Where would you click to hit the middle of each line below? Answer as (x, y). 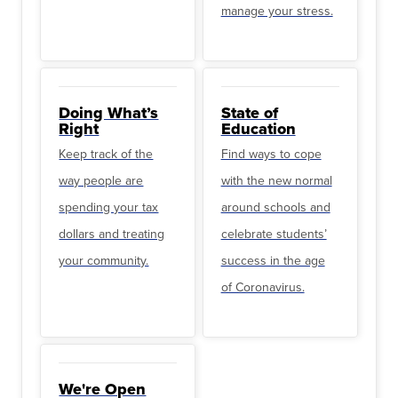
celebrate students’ (274, 235)
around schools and (275, 208)
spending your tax (109, 208)
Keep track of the (106, 155)
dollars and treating (112, 235)
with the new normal (276, 181)
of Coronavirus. (263, 288)
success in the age (273, 261)
